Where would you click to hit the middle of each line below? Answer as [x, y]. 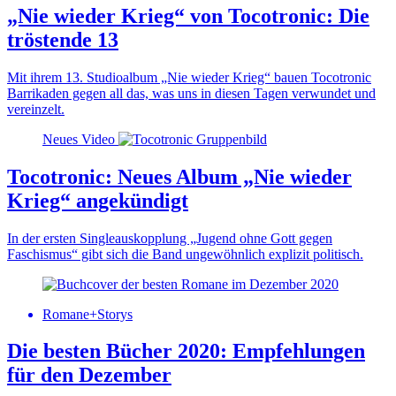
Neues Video [79, 139]
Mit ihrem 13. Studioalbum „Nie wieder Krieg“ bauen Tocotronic [189, 77]
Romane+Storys [88, 314]
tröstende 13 [63, 39]
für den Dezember [89, 375]
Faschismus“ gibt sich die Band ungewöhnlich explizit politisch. [185, 254]
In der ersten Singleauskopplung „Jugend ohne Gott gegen [170, 238]
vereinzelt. [36, 109]
